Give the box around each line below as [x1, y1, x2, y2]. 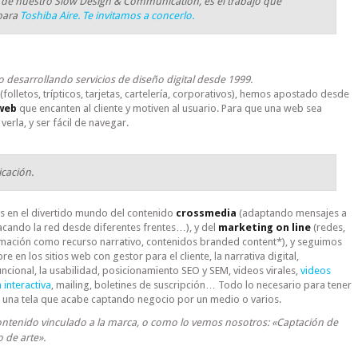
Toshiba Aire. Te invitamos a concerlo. [20, 9, 195, 22]
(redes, [310, 221, 345, 233]
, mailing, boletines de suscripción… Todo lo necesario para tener [50, 279, 352, 291]
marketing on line [217, 221, 311, 233]
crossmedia [175, 207, 237, 219]
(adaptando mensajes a [236, 207, 347, 219]
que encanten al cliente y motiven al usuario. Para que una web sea [16, 102, 322, 114]
